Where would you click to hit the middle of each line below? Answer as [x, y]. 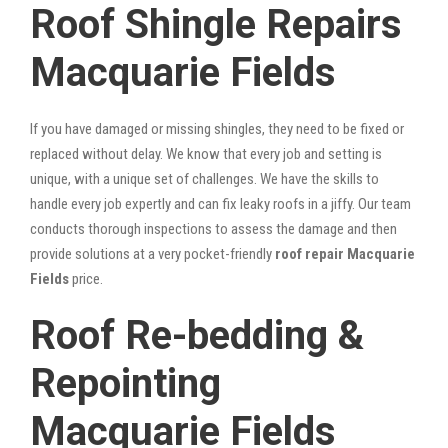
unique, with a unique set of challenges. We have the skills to [204, 178]
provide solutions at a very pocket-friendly [152, 253]
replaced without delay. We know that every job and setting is [206, 153]
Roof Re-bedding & [197, 335]
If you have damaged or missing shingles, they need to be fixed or [217, 128]
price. [86, 278]
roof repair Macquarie [345, 253]
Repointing [125, 383]
